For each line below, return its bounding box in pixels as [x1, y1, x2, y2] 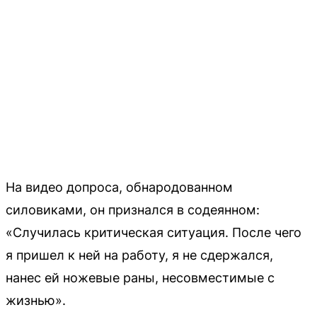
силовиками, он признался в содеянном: [6, 202, 260, 217]
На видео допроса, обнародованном [6, 180, 233, 195]
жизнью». [6, 293, 66, 308]
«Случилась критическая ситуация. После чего [6, 225, 301, 240]
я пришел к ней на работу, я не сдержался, [6, 248, 273, 263]
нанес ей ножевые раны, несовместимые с [6, 270, 275, 285]
